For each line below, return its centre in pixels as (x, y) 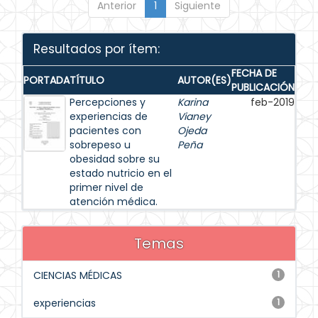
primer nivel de (106, 187)
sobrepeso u (100, 145)
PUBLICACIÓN (263, 87)
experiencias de (109, 116)
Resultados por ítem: (97, 49)
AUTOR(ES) (204, 80)
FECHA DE (254, 73)
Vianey (194, 116)
